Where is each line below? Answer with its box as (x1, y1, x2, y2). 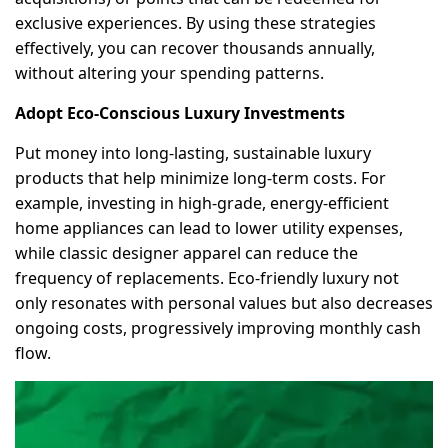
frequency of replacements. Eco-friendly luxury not (15, 266, 399, 289)
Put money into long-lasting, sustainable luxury (15, 141, 371, 164)
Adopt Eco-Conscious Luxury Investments (15, 101, 345, 124)
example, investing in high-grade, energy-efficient (15, 191, 389, 214)
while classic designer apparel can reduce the (15, 241, 358, 264)
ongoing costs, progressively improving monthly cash (15, 316, 421, 339)
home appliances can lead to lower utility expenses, (15, 216, 403, 239)
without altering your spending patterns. (15, 61, 324, 84)
